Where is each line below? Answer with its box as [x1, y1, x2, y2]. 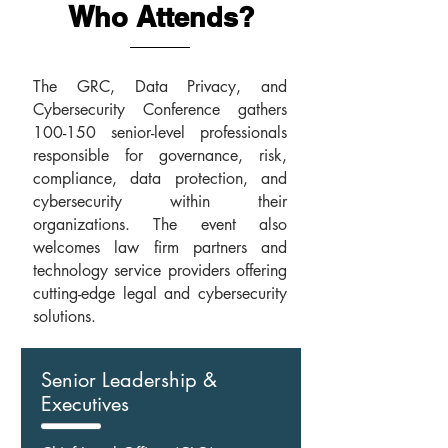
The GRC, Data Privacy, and [33, 76, 287, 97]
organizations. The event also [33, 214, 287, 235]
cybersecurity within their [33, 191, 287, 212]
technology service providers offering [33, 260, 287, 281]
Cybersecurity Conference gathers [33, 99, 287, 120]
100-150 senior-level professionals [33, 122, 287, 143]
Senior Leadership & [41, 367, 217, 393]
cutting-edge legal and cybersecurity [33, 283, 287, 304]
